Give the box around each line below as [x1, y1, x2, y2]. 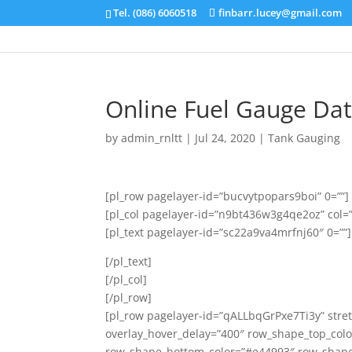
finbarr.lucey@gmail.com [218, 5, 343, 20]
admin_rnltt [121, 130, 183, 145]
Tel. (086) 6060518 [113, 5, 197, 20]
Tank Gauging [268, 130, 341, 145]
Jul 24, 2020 [195, 130, 256, 145]
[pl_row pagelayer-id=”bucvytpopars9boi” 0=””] [105, 188, 350, 203]
